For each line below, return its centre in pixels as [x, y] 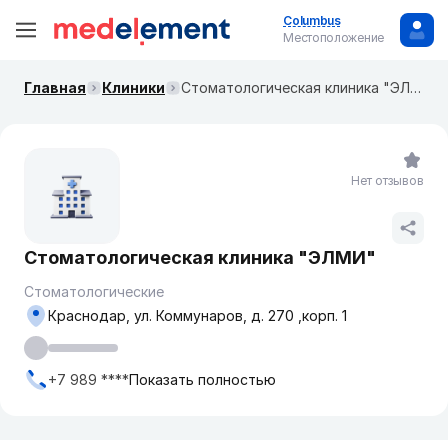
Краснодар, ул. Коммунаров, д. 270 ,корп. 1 [197, 315]
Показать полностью [202, 379]
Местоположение [333, 37]
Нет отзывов [387, 180]
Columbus [312, 20]
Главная [55, 87]
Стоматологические [94, 291]
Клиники [133, 87]
